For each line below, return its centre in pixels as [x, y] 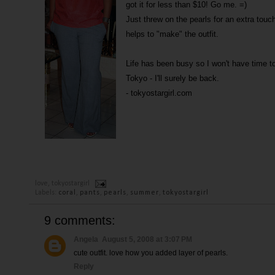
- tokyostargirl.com [159, 93]
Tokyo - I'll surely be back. [172, 78]
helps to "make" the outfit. [172, 34]
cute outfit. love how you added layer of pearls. [151, 253]
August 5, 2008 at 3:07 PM [147, 239]
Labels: [47, 193]
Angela [86, 239]
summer [145, 193]
